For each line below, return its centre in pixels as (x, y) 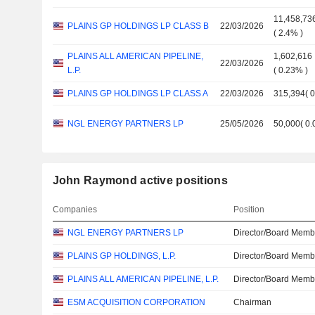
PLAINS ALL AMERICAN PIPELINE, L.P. (143, 279)
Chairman (253, 302)
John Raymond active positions (140, 180)
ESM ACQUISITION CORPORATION (136, 302)
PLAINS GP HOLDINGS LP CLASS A (137, 94)
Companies (75, 210)
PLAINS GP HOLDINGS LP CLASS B (138, 26)
